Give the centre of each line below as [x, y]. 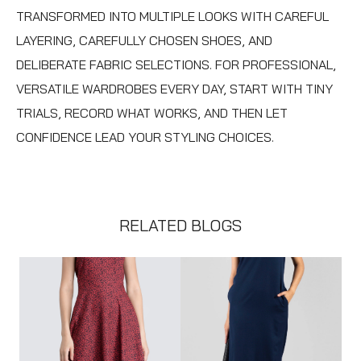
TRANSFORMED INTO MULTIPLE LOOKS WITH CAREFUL [172, 16]
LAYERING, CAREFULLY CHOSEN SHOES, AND [144, 40]
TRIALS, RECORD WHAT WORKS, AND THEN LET [152, 112]
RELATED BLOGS [180, 225]
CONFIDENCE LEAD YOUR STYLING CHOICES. [145, 137]
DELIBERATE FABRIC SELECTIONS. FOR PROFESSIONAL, [176, 64]
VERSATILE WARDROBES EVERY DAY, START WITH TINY [174, 88]
